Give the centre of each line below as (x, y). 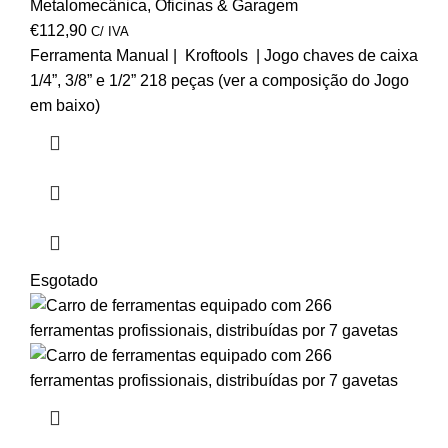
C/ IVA (110, 32)
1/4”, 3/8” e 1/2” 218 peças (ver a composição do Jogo (219, 81)
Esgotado (64, 281)
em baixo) (65, 106)
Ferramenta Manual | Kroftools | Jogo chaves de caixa (224, 56)
